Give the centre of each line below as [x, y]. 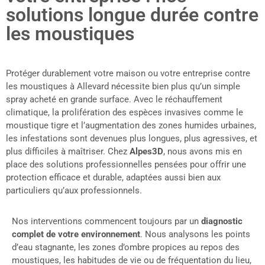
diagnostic [222, 221]
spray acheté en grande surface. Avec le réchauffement [114, 99]
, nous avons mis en [203, 151]
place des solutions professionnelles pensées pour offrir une [126, 164]
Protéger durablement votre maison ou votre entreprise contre [128, 73]
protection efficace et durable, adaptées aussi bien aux [113, 177]
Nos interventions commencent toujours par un [106, 221]
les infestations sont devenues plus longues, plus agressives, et [132, 138]
